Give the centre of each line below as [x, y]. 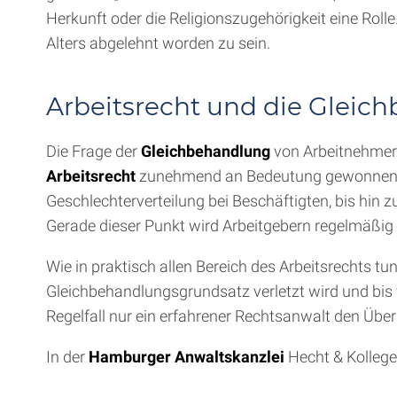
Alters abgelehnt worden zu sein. [158, 43]
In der [67, 357]
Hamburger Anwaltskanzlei [187, 357]
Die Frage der [93, 151]
